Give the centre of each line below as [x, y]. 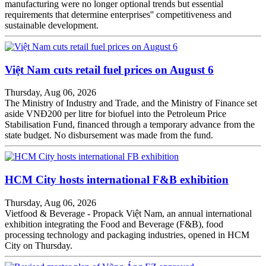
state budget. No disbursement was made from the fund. [109, 135]
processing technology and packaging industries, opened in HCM [127, 235]
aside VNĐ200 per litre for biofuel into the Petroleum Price [115, 114]
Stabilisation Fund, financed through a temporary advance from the [130, 125]
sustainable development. [52, 25]
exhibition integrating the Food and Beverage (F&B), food [114, 224]
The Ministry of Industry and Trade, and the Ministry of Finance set [131, 103]
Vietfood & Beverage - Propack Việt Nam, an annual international [128, 213]
